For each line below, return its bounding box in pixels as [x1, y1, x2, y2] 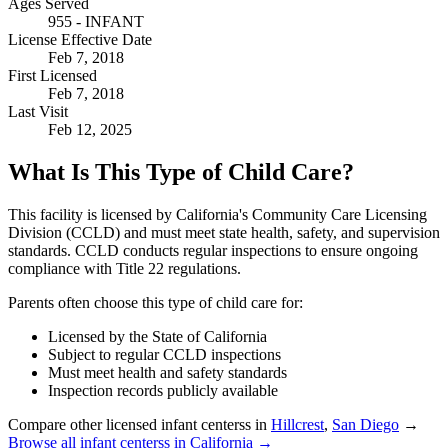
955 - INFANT [48, 12, 144, 30]
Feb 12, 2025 [48, 120, 132, 138]
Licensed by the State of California [48, 327, 267, 345]
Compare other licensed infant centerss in [8, 415, 271, 433]
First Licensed [8, 66, 97, 84]
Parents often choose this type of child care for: [8, 293, 303, 311]
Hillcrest [271, 415, 324, 433]
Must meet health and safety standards [48, 363, 287, 381]
